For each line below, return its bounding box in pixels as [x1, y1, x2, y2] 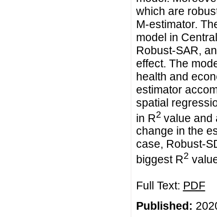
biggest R [136, 153, 184, 166]
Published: [136, 200, 193, 213]
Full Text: [136, 179, 183, 192]
